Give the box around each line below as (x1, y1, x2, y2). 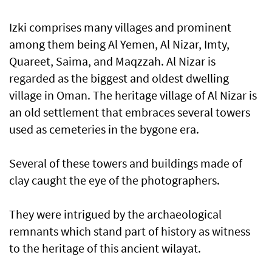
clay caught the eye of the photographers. (9, 172, 220, 188)
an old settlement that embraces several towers (9, 104, 250, 120)
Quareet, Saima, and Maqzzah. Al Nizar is (9, 53, 216, 69)
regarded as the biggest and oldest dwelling (9, 70, 229, 86)
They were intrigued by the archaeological (9, 206, 222, 222)
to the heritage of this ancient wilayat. (9, 240, 201, 256)
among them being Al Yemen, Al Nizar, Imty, (9, 36, 229, 52)
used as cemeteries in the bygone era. (9, 121, 199, 137)
